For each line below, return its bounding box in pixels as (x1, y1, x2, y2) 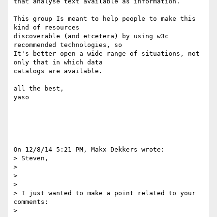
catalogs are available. (14, 67, 103, 75)
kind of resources (14, 24, 79, 31)
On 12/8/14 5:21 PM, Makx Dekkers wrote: (14, 146, 165, 154)
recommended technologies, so (14, 41, 122, 49)
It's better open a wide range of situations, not (14, 50, 200, 58)
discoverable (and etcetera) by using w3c (14, 32, 169, 40)
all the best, (14, 85, 64, 93)
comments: (14, 198, 48, 206)
